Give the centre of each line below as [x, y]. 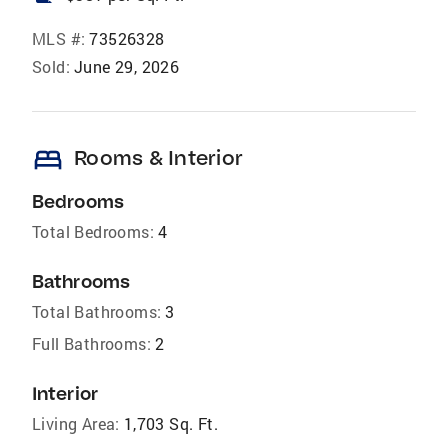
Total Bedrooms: [93, 231]
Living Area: [76, 423]
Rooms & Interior [158, 157]
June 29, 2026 [127, 66]
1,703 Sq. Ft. [171, 423]
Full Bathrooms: [91, 343]
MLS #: [59, 38]
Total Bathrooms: [97, 311]
